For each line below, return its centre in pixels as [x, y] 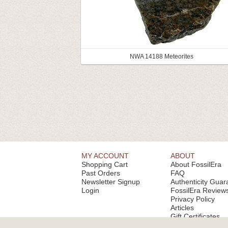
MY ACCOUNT [105, 156]
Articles [182, 208]
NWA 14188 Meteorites [162, 56]
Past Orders [101, 173]
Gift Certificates [195, 216]
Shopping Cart [105, 164]
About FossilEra [196, 164]
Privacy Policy [193, 199]
